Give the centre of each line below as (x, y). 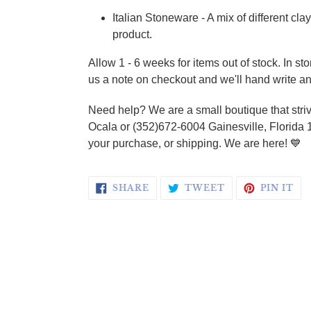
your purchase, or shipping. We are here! (189, 143)
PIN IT (277, 187)
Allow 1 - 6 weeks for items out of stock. (186, 63)
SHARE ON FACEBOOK (208, 185)
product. (132, 34)
